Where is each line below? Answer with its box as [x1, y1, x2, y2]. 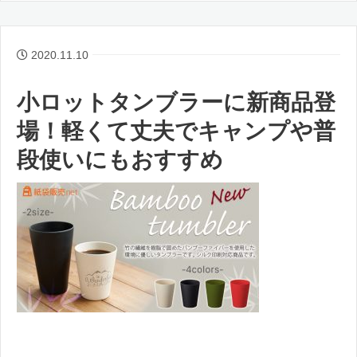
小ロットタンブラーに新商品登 [17, 89, 335, 115]
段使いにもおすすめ [17, 147, 223, 172]
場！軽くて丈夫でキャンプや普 [17, 118, 335, 143]
